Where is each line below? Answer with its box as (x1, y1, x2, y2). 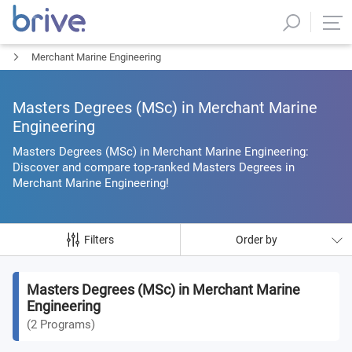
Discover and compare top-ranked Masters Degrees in (13, 160, 295, 174)
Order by (236, 233, 277, 246)
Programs (40, 317, 91, 332)
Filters (83, 233, 114, 246)
